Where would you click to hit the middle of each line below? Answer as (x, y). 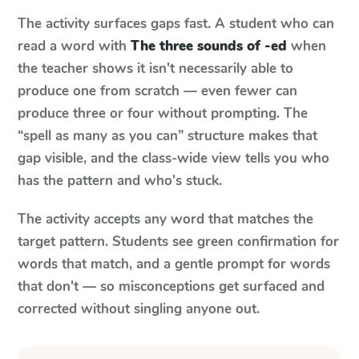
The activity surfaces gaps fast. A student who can (176, 24)
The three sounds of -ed (209, 46)
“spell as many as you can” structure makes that (167, 136)
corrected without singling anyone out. (139, 309)
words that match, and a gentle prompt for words (174, 264)
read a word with (72, 46)
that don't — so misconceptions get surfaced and (171, 286)
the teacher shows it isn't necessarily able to (155, 69)
